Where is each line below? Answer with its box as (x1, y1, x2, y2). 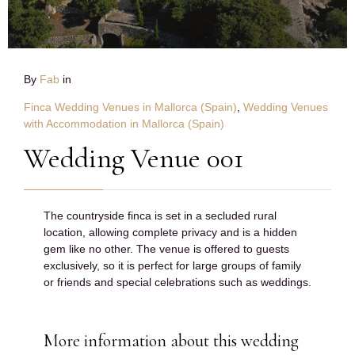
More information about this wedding (44, 330, 299, 352)
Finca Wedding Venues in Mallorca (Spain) (24, 101, 237, 114)
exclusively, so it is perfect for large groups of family (44, 259, 301, 273)
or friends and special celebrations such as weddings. (44, 276, 311, 289)
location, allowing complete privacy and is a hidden (44, 226, 297, 239)
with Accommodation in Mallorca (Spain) (24, 117, 224, 131)
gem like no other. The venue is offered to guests (44, 242, 289, 256)
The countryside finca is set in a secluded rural (44, 209, 277, 223)
